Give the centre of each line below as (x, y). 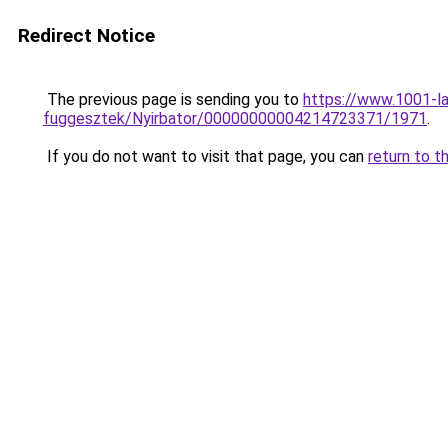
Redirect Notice (86, 35)
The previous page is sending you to (173, 99)
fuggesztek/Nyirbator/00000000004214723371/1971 (235, 118)
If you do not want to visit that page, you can (205, 156)
